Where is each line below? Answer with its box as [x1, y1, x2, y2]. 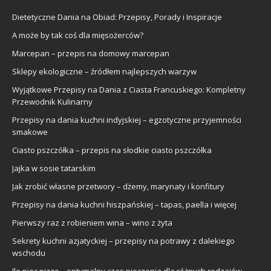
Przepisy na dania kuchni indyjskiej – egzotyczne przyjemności [12, 114, 241, 125]
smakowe [12, 126, 48, 137]
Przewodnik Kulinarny [12, 96, 93, 107]
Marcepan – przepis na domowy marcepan [12, 47, 169, 59]
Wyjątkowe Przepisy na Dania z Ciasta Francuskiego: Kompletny [12, 83, 246, 95]
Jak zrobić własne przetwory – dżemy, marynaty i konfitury [12, 180, 224, 192]
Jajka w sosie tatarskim [12, 162, 96, 174]
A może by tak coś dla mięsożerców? [12, 29, 143, 41]
